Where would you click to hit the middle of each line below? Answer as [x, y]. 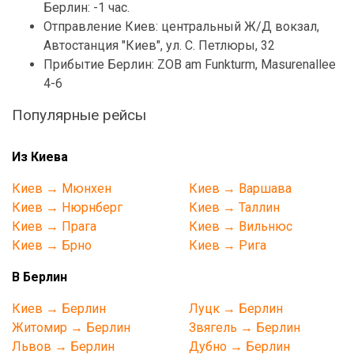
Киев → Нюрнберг [67, 207]
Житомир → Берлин [71, 327]
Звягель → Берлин [245, 327]
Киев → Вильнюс [241, 226]
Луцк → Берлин [236, 308]
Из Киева [40, 156]
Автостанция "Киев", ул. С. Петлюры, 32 [159, 45]
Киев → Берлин [59, 308]
